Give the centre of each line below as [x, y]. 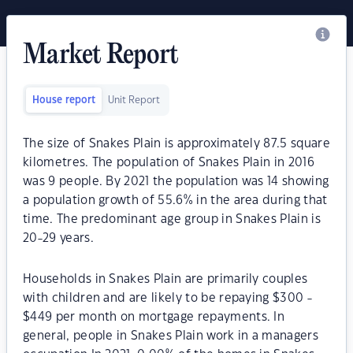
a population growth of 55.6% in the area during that [175, 201]
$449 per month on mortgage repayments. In [154, 317]
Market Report [101, 56]
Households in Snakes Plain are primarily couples [165, 279]
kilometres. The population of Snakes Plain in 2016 [169, 163]
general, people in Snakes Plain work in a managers [171, 336]
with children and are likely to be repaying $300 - [168, 298]
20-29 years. [58, 238]
